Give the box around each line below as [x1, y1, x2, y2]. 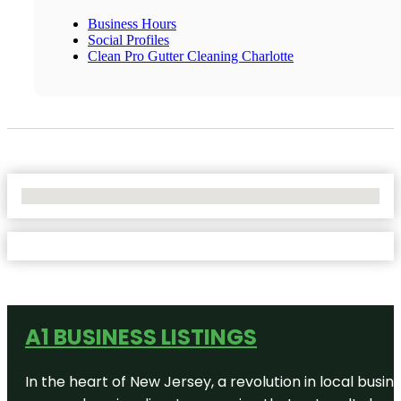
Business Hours [88, 15, 176, 31]
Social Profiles [88, 31, 169, 47]
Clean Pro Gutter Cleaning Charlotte [88, 47, 294, 64]
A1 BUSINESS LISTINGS [25, 321, 257, 352]
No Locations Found [21, 187, 139, 203]
